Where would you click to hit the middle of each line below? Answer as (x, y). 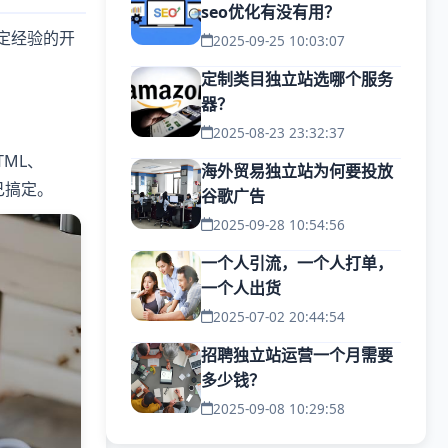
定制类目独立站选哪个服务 (297, 79)
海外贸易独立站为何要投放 (297, 171)
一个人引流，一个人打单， (297, 263)
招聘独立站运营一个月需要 (297, 355)
